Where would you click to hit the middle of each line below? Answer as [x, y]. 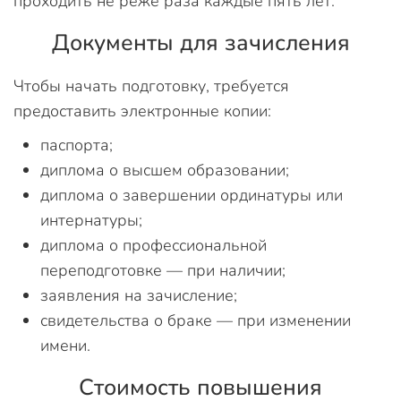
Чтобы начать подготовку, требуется [151, 85]
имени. [65, 345]
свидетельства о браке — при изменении [196, 320]
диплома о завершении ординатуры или [192, 195]
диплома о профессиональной [154, 245]
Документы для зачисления [200, 43]
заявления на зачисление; [139, 295]
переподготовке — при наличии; [163, 270]
